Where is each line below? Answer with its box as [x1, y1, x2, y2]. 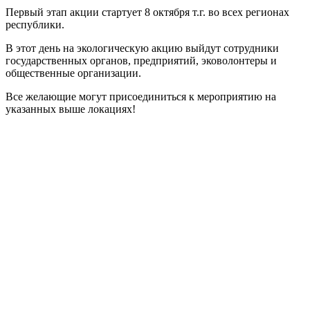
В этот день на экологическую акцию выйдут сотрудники [6, 42, 279, 55]
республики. [6, 19, 64, 31]
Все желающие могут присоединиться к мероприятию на [6, 91, 276, 103]
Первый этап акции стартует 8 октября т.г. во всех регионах [6, 6, 289, 19]
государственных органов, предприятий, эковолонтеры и [6, 55, 277, 67]
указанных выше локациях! [6, 103, 136, 116]
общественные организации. [6, 67, 141, 80]
